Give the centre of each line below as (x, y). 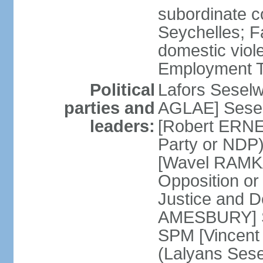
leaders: (122, 126)
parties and (109, 108)
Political (122, 90)
